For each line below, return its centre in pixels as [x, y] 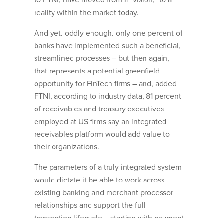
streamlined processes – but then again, [102, 59]
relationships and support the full [90, 206]
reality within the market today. [86, 13]
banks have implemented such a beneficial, [107, 46]
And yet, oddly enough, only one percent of [108, 33]
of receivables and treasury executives [99, 109]
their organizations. [67, 147]
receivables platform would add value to [102, 135]
